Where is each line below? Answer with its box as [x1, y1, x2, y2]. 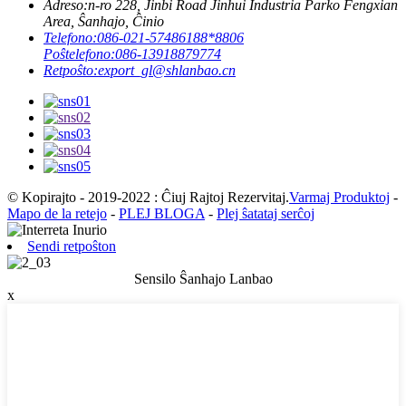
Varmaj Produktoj [289, 188, 390, 205]
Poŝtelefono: [43, 45, 115, 62]
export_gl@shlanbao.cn [98, 62, 236, 78]
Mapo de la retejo [7, 205, 107, 221]
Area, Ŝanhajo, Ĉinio [43, 13, 164, 29]
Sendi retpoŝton [27, 237, 116, 254]
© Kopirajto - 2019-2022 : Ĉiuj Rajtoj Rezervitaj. [7, 188, 289, 205]
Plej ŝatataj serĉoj [217, 205, 314, 221]
